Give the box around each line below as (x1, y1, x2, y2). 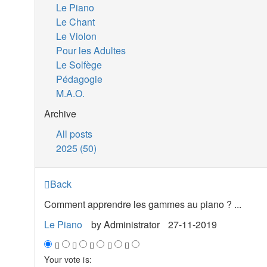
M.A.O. (56, 86, 85, 100)
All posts (56, 127, 93, 141)
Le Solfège (56, 58, 103, 72)
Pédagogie (56, 72, 103, 86)
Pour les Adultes (56, 44, 126, 57)
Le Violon (56, 29, 97, 43)
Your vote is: (44, 253, 92, 265)
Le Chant (56, 15, 95, 29)
